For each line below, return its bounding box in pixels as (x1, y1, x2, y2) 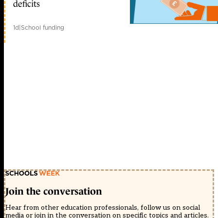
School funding (21, 23, 64, 32)
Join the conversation (5, 186, 102, 197)
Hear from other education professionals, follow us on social (5, 203, 200, 212)
